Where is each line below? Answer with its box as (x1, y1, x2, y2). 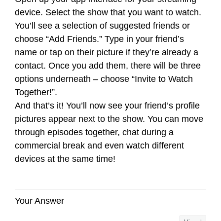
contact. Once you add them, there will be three (15, 61, 201, 71)
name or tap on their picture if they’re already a (15, 47, 198, 57)
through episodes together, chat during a (15, 127, 174, 137)
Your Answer (15, 196, 64, 206)
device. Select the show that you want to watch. (15, 7, 201, 17)
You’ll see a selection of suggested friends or (15, 21, 190, 31)
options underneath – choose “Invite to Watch (15, 74, 193, 84)
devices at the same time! (15, 154, 115, 164)
